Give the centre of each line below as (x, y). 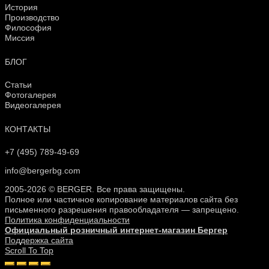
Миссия (20, 38)
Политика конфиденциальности (67, 219)
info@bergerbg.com (43, 170)
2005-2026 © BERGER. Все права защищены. (95, 189)
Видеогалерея (33, 105)
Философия (28, 28)
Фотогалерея (31, 95)
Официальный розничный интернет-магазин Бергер (116, 230)
